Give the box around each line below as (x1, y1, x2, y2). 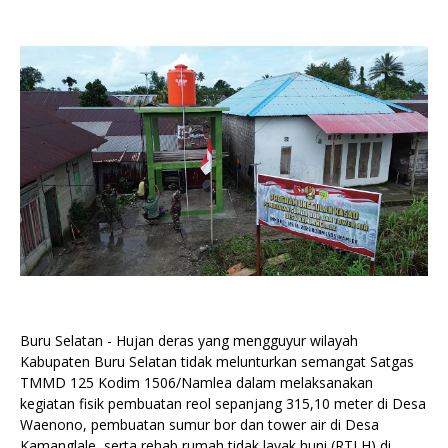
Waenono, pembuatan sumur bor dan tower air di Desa (20, 415, 379, 434)
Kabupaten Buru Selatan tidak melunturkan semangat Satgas (20, 352, 414, 371)
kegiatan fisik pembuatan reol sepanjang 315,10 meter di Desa (20, 394, 426, 413)
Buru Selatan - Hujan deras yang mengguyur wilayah (20, 331, 358, 350)
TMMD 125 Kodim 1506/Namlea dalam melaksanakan (20, 373, 373, 392)
